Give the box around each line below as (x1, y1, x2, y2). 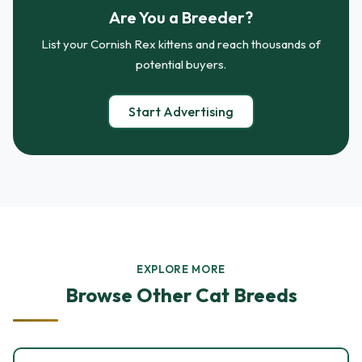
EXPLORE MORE (137, 263, 225, 276)
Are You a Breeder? (109, 7, 253, 27)
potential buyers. (136, 57, 226, 72)
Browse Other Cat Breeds (65, 283, 297, 307)
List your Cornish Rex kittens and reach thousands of (41, 36, 321, 52)
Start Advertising (128, 103, 234, 120)
